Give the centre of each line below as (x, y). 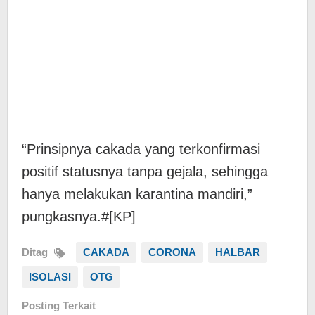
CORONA (172, 252)
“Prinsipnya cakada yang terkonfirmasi (141, 149)
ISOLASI (50, 277)
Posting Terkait (59, 306)
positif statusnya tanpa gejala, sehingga (145, 172)
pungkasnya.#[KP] (79, 217)
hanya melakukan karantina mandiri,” (137, 194)
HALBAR (238, 252)
